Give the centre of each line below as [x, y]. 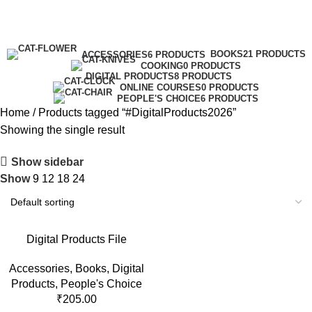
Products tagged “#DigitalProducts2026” [137, 112]
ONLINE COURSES [161, 87]
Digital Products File [76, 239]
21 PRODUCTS [274, 54]
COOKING [162, 65]
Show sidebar [48, 162]
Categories [156, 43]
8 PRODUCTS [203, 76]
